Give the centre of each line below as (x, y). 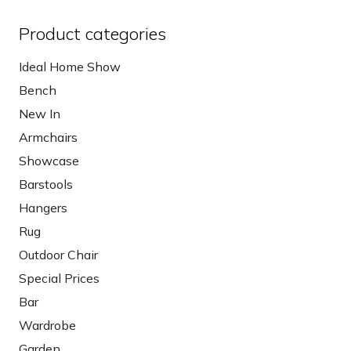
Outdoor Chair (58, 255)
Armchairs (48, 138)
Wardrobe (47, 326)
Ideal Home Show (70, 67)
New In (40, 114)
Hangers (43, 208)
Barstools (46, 185)
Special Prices (59, 279)
